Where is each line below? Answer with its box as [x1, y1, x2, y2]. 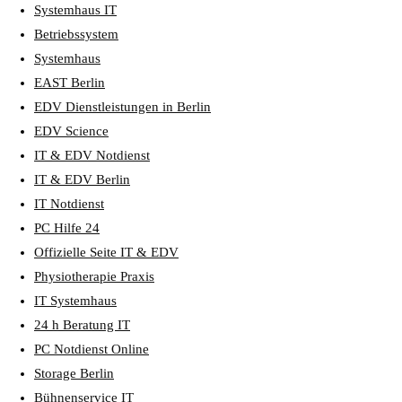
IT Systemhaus [34, 293, 117, 308]
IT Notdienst [34, 196, 104, 211]
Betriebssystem [34, 26, 118, 41]
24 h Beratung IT [34, 317, 130, 332]
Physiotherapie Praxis [34, 268, 154, 284]
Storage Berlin [34, 365, 114, 380]
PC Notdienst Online [34, 341, 149, 356]
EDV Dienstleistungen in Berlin [34, 99, 211, 114]
